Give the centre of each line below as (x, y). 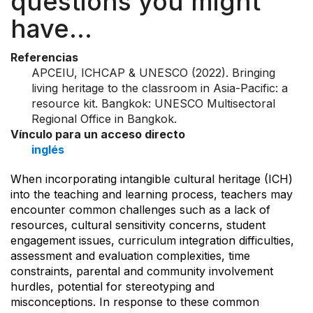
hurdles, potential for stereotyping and (112, 286)
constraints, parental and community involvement (142, 271)
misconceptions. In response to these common (135, 301)
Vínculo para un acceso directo (98, 134)
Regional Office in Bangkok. (104, 118)
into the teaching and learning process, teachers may (152, 194)
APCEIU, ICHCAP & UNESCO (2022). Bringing (153, 72)
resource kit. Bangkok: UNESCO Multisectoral (153, 103)
